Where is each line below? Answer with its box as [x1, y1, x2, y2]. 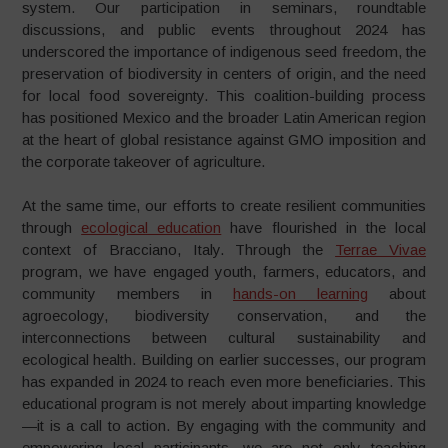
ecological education [81, 219, 222, 236]
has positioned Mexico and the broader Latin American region [22, 108, 426, 126]
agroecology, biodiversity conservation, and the [22, 307, 426, 324]
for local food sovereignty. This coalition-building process [22, 86, 426, 104]
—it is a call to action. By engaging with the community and [22, 417, 426, 434]
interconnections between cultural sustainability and [22, 329, 426, 346]
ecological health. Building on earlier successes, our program [22, 351, 426, 368]
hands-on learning [232, 285, 368, 302]
